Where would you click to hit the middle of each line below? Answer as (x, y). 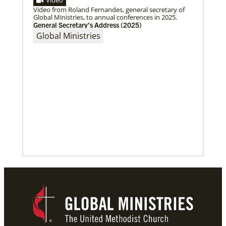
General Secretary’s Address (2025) (88, 25)
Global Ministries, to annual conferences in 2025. (105, 17)
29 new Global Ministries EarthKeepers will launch (107, 6)
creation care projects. (66, 13)
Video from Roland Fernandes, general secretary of (109, 10)
